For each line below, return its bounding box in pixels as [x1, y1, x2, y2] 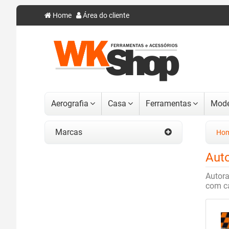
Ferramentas [146, 99, 191, 109]
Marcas [55, 127, 82, 138]
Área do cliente [81, 11, 129, 20]
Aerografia [51, 99, 88, 109]
